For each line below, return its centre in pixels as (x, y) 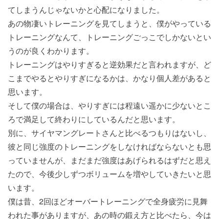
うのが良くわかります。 (51, 50)
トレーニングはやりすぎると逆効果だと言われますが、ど (109, 64)
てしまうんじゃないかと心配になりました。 (86, 9)
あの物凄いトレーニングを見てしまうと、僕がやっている (109, 23)
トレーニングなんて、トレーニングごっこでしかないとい (109, 37)
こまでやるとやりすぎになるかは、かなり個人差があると (109, 78)
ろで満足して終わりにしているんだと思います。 (94, 119)
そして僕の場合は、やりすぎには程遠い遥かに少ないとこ (109, 105)
